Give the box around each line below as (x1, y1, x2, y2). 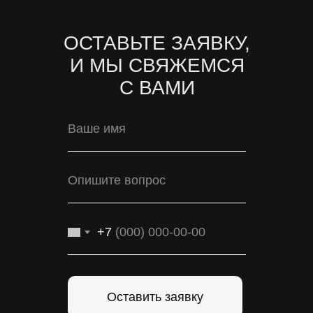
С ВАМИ (119, 77, 195, 99)
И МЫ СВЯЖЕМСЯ (69, 54, 245, 76)
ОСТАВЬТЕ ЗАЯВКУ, (64, 32, 250, 54)
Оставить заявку (107, 289, 203, 304)
